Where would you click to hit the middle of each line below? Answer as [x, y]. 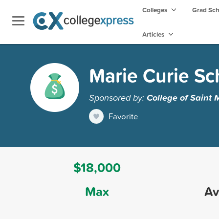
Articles [154, 34]
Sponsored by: [118, 97]
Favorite [123, 116]
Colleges [155, 10]
